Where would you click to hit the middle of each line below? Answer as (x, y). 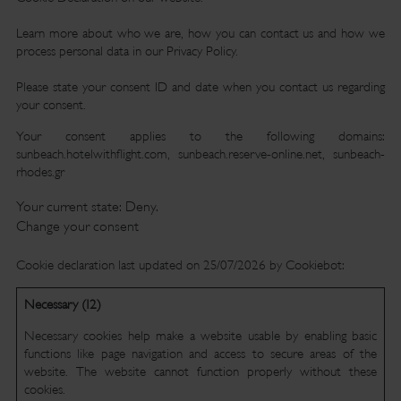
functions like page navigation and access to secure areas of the (200, 354)
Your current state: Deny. (89, 207)
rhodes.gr (40, 172)
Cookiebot (313, 265)
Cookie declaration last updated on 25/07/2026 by (150, 265)
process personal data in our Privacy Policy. (127, 51)
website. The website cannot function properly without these (200, 371)
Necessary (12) (62, 304)
